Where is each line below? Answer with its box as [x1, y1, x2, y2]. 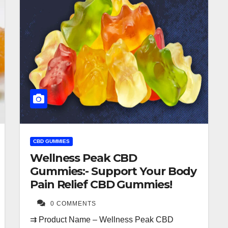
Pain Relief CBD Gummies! [30, 177, 172, 191]
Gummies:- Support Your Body [30, 164, 197, 178]
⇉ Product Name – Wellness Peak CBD [30, 215, 174, 224]
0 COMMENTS [50, 199, 96, 207]
